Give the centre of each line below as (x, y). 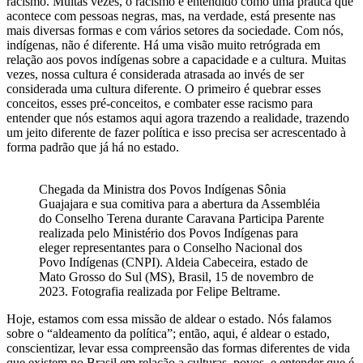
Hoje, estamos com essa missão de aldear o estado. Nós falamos (169, 318)
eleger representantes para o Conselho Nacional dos (171, 247)
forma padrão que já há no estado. (93, 147)
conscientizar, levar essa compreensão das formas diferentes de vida (178, 348)
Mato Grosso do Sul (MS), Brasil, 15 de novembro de (176, 276)
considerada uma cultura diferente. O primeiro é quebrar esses (164, 88)
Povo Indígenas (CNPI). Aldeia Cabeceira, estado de (173, 262)
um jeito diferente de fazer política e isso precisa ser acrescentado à (176, 132)
